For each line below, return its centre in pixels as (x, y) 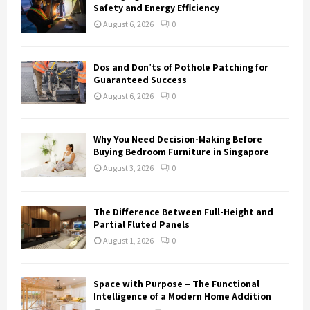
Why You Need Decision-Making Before (178, 139)
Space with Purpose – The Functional (176, 284)
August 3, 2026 (128, 168)
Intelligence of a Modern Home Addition (182, 297)
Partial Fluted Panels (142, 224)
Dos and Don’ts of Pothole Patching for (181, 67)
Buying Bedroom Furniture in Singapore (181, 152)
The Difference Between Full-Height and (183, 211)
